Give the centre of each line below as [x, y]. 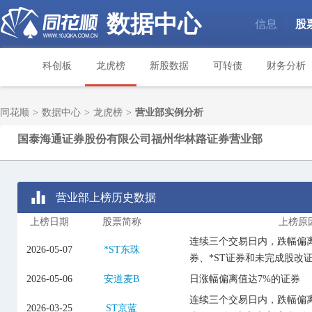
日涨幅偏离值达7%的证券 [245, 279]
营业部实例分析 [169, 112]
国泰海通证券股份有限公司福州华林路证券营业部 [140, 139]
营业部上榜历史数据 [106, 197]
